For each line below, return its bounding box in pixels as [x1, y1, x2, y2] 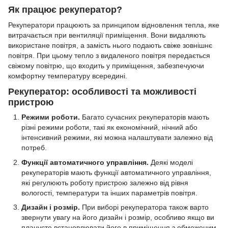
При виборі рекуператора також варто [80, 203, 209, 212]
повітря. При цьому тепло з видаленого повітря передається [8, 51, 210, 60]
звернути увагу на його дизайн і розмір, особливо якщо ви [21, 213, 214, 222]
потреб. [21, 144, 47, 152]
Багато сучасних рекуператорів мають [80, 113, 209, 122]
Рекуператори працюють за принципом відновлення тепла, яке [8, 20, 219, 29]
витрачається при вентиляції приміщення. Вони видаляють [8, 31, 206, 39]
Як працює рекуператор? [8, 5, 122, 15]
